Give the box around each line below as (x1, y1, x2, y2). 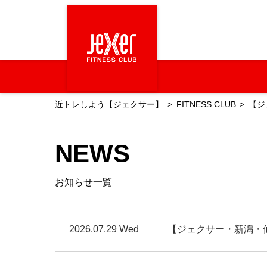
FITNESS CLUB (176, 100, 236, 109)
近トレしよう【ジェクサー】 (55, 100, 163, 109)
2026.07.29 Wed (69, 223, 139, 234)
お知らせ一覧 (55, 176, 112, 187)
